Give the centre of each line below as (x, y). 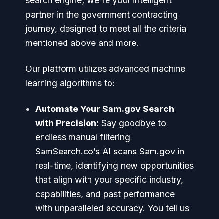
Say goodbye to (132, 123)
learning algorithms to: (70, 83)
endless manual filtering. (84, 137)
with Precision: (67, 123)
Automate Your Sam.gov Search (105, 109)
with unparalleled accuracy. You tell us (112, 208)
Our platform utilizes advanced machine (105, 68)
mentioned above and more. (82, 43)
